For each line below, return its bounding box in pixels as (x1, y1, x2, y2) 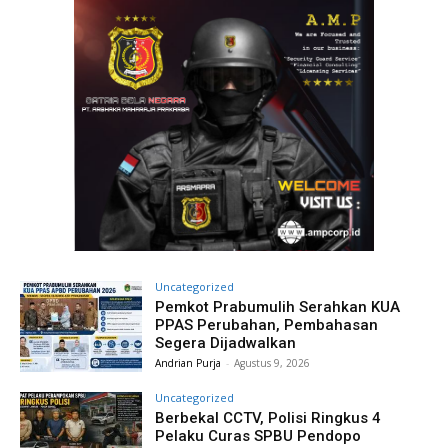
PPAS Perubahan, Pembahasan (155, 315, 379, 334)
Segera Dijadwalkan (155, 333, 297, 352)
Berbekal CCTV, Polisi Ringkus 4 (155, 409, 382, 428)
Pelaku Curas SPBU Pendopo (155, 427, 362, 446)
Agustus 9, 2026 (234, 355, 311, 370)
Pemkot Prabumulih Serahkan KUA (155, 297, 401, 316)
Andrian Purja (155, 355, 222, 370)
